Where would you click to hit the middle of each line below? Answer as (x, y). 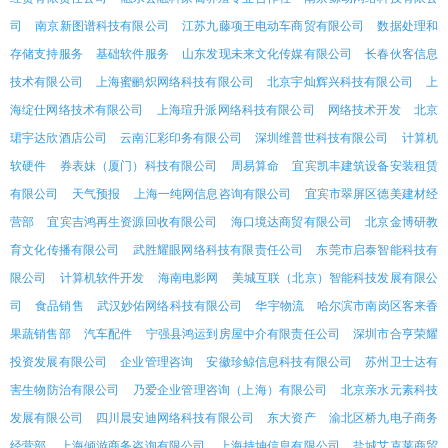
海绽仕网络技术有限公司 (77, 110)
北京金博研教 (402, 222)
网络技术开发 (364, 110)
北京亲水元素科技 (389, 390)
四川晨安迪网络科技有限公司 (175, 418)
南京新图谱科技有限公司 (102, 26)
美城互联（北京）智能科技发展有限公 (335, 278)
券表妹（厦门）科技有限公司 (138, 166)
